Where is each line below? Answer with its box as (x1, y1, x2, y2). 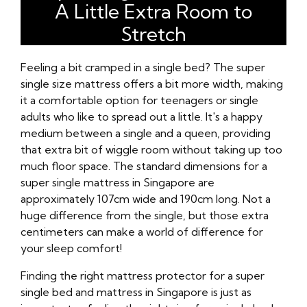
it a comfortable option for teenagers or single (21, 93, 258, 108)
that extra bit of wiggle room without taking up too (21, 143, 282, 157)
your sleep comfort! (21, 241, 122, 256)
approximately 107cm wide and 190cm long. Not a (21, 192, 271, 206)
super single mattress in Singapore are (21, 175, 214, 190)
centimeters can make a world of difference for (21, 225, 263, 239)
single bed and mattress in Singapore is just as (21, 285, 251, 299)
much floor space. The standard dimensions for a (21, 159, 267, 173)
